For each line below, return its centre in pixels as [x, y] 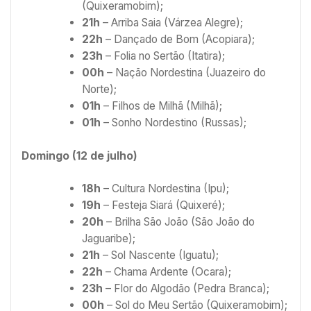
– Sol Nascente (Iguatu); [159, 255]
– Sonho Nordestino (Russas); [173, 123]
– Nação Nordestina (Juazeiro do [185, 73]
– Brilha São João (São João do [179, 222]
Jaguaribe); [108, 239]
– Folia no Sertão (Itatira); [163, 56]
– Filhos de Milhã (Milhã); [161, 106]
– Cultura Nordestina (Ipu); [165, 189]
